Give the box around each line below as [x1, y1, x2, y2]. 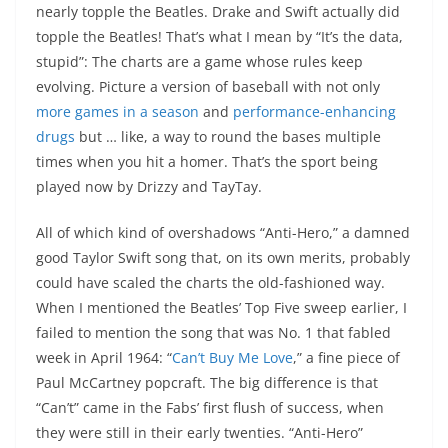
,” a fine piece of [293, 348, 400, 368]
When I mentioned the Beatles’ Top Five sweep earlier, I [36, 298, 407, 318]
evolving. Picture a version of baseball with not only [36, 77, 380, 97]
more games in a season [36, 102, 199, 122]
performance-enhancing [233, 102, 396, 122]
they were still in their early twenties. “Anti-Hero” [36, 423, 363, 443]
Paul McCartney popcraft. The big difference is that [36, 373, 378, 393]
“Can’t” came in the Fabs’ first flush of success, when [36, 398, 384, 418]
